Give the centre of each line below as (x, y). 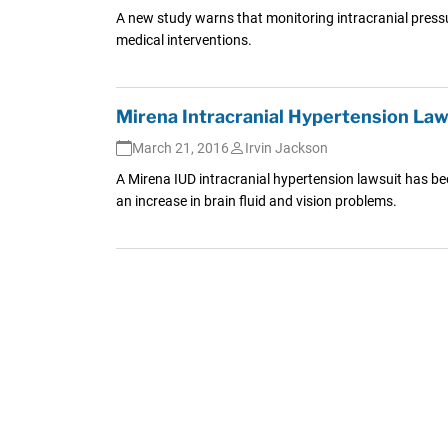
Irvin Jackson (286, 147)
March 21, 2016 (180, 147)
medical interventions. (183, 39)
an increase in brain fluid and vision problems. (256, 200)
